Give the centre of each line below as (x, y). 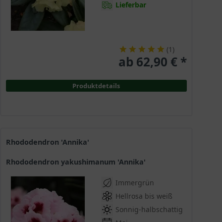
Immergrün (135, 183)
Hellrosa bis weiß (144, 196)
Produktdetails (96, 85)
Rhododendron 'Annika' (50, 142)
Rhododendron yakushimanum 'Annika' (78, 162)
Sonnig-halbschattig (149, 210)
